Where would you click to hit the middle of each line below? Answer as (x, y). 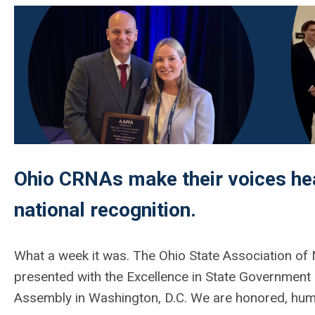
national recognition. (105, 210)
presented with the (70, 276)
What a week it (58, 255)
